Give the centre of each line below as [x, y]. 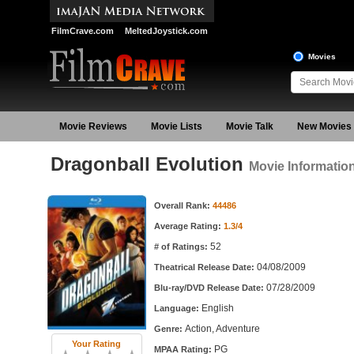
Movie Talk [249, 126]
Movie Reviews [93, 126]
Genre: [169, 329]
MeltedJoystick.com [166, 31]
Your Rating [96, 344]
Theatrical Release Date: [205, 267]
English [217, 308]
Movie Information [95, 200]
